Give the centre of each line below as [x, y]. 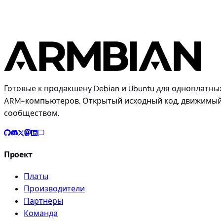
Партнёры [43, 201]
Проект [18, 155]
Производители [54, 188]
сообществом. [32, 113]
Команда [41, 213]
